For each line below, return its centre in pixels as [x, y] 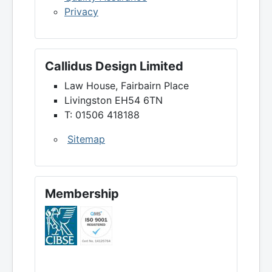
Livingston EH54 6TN [114, 100]
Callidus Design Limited [114, 66]
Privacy [81, 12]
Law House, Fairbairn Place [127, 86]
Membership [82, 194]
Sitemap [86, 139]
